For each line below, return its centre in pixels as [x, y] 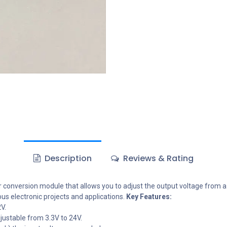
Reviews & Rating [158, 159]
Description [67, 159]
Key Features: [149, 197]
